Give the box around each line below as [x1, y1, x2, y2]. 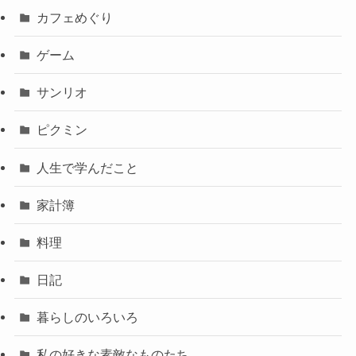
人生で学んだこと [37, 160, 139, 175]
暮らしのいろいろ [37, 310, 139, 325]
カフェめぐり [37, 10, 114, 25]
